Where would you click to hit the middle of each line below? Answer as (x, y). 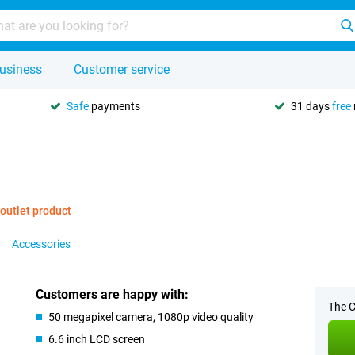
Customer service (122, 69)
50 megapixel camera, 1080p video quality (151, 317)
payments (115, 106)
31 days (311, 106)
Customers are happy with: (113, 294)
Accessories (41, 244)
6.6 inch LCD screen (97, 339)
